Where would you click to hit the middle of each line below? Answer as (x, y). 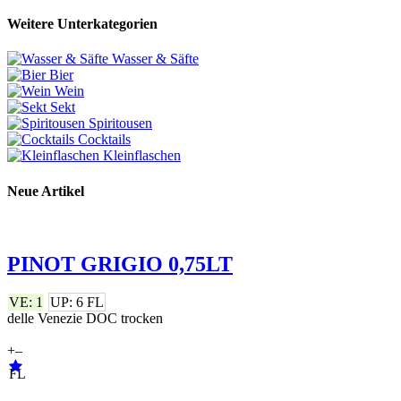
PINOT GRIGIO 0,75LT (120, 264)
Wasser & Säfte (155, 59)
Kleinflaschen (142, 156)
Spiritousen (120, 124)
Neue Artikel (46, 191)
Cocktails (104, 140)
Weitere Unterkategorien (82, 24)
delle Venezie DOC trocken (85, 318)
